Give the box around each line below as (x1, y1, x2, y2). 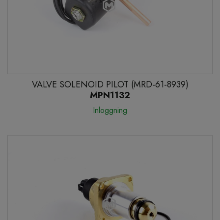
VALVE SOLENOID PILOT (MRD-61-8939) (31, 78, 189, 91)
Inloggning (93, 105, 127, 116)
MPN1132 (90, 89, 130, 102)
